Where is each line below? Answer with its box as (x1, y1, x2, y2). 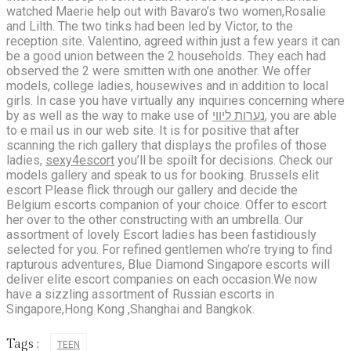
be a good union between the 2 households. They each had (6, 48, 326, 63)
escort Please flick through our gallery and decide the (6, 182, 298, 197)
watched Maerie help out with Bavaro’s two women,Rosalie (6, 3, 326, 19)
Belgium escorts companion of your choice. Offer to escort (6, 197, 327, 212)
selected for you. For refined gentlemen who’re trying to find (6, 241, 332, 257)
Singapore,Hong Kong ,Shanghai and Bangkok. (6, 301, 255, 317)
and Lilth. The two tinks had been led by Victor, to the (6, 18, 293, 34)
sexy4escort (45, 152, 114, 168)
